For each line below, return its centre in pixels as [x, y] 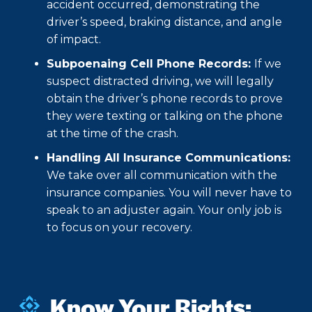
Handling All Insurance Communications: [169, 158]
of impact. [74, 40]
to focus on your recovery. [119, 228]
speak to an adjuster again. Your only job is [164, 210]
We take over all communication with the [162, 175]
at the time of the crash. [112, 134]
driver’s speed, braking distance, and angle [164, 22]
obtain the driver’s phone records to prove [165, 99]
